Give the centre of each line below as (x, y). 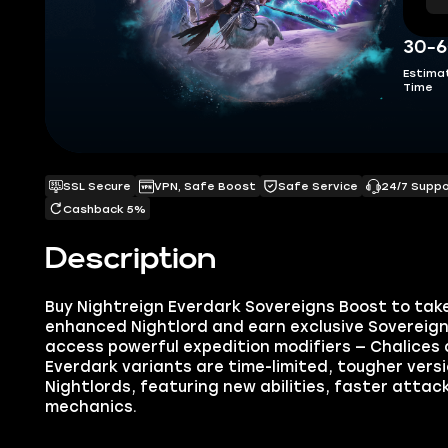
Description (130, 259)
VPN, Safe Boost (204, 186)
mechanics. (90, 406)
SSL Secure (97, 186)
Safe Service (318, 186)
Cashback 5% (105, 208)
